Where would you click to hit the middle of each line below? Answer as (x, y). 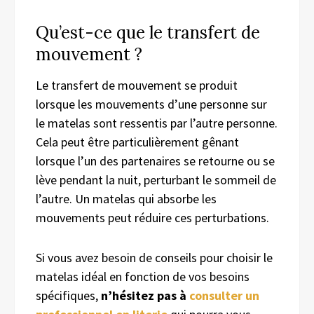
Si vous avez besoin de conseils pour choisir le (154, 257)
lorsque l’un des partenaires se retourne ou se (155, 161)
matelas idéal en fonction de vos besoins (143, 276)
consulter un (224, 295)
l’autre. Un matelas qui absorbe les (126, 198)
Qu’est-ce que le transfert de (148, 32)
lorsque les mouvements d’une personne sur (151, 104)
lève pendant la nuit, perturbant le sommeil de (156, 179)
